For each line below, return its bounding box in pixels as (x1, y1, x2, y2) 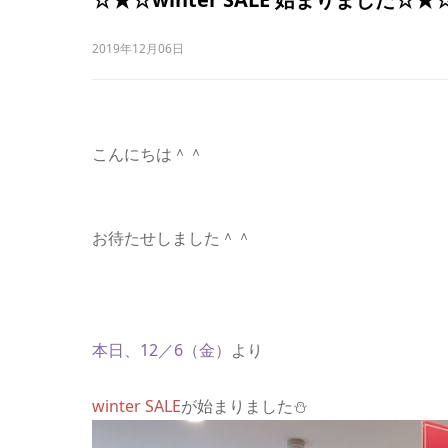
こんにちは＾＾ (92, 143, 204, 165)
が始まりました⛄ (181, 395, 308, 417)
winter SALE (92, 395, 181, 417)
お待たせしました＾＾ (92, 227, 252, 249)
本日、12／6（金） (92, 339, 231, 361)
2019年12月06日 (92, 40, 184, 57)
